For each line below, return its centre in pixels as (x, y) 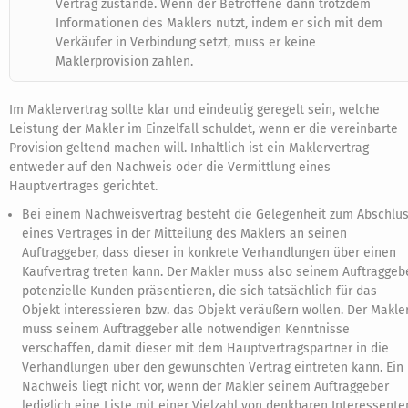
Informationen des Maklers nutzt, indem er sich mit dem (219, 23)
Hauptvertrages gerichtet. (83, 186)
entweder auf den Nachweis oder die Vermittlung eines (170, 167)
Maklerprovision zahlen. (124, 61)
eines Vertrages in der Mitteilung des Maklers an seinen (184, 234)
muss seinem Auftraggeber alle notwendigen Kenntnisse (186, 329)
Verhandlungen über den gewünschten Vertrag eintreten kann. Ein (213, 367)
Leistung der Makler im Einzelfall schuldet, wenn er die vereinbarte (204, 129)
